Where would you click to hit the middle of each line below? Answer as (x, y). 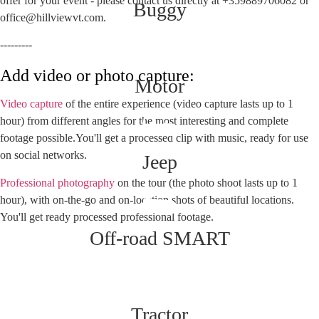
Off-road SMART (159, 239)
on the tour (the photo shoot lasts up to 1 (206, 182)
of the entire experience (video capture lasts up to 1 (178, 104)
